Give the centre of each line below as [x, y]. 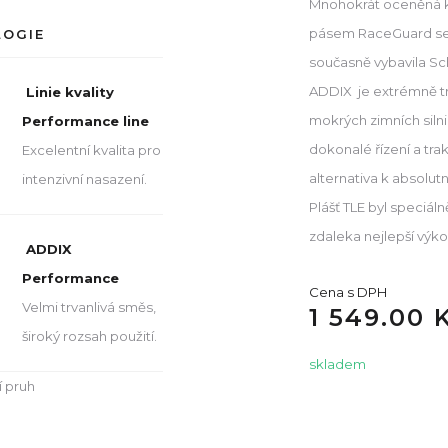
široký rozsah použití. [89, 336]
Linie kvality [68, 92]
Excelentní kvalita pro [91, 150]
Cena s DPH [347, 292]
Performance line [85, 121]
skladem [337, 364]
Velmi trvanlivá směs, [89, 307]
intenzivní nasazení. [84, 179]
